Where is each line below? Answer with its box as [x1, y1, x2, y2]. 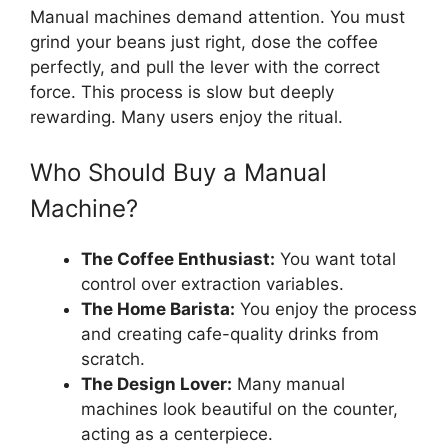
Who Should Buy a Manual [30, 158, 327, 187]
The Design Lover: [81, 374, 232, 394]
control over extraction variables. [81, 274, 344, 294]
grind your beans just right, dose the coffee [30, 31, 378, 52]
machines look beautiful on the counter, [81, 399, 398, 419]
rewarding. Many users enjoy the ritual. [30, 106, 343, 127]
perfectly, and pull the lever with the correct [30, 56, 380, 77]
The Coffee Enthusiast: [81, 249, 275, 269]
